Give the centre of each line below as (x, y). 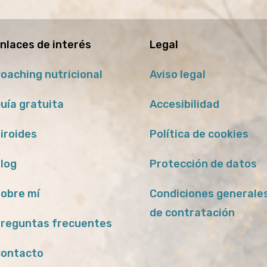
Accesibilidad (185, 105)
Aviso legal (178, 75)
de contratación (193, 213)
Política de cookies (199, 134)
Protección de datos (204, 164)
